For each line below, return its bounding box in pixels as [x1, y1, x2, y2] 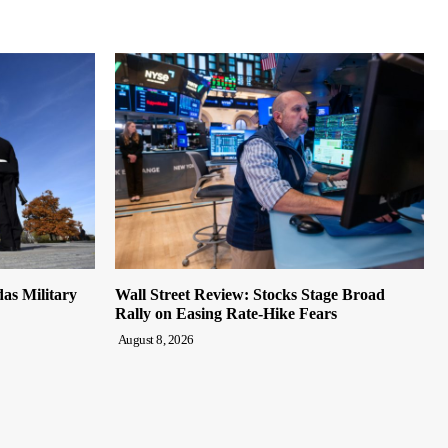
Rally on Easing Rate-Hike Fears [115, 304, 337, 322]
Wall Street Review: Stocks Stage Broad [115, 285, 385, 303]
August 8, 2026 [117, 331, 194, 347]
